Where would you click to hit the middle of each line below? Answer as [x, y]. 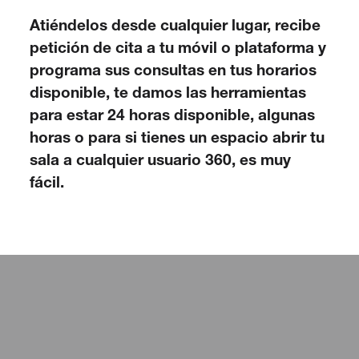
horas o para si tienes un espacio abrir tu [177, 139]
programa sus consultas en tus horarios [173, 72]
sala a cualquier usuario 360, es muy [161, 162]
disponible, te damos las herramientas [168, 95]
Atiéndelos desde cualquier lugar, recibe [175, 27]
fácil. [47, 184]
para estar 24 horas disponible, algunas [173, 117]
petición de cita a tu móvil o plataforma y [178, 50]
